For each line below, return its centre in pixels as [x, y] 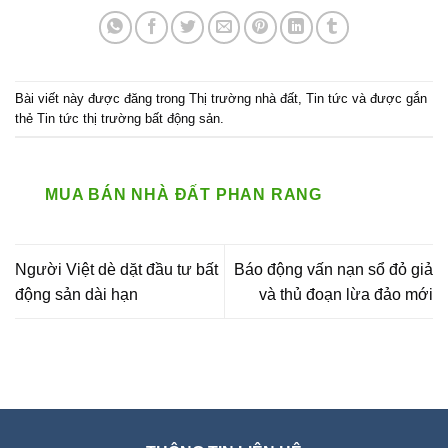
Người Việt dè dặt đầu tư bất [116, 269]
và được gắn [387, 98]
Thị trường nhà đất [243, 98]
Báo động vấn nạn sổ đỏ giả [333, 269]
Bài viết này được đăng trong [102, 98]
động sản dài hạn [76, 294]
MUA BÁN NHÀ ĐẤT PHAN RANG [183, 195]
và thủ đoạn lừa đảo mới [346, 294]
